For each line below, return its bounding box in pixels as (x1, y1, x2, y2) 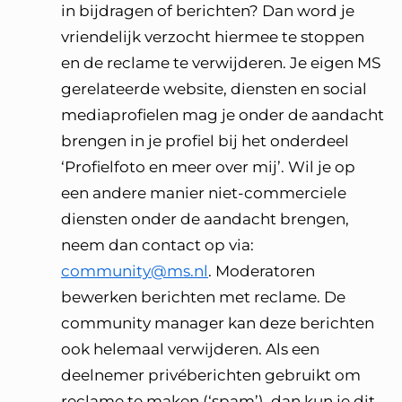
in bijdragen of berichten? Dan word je (61, 2, 354, 20)
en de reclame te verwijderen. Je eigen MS (61, 54, 380, 72)
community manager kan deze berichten (61, 314, 374, 332)
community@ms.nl (61, 262, 208, 280)
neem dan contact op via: (61, 236, 254, 254)
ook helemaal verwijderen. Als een (61, 340, 319, 358)
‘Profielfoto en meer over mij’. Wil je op (61, 158, 355, 176)
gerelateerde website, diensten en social (61, 80, 367, 98)
